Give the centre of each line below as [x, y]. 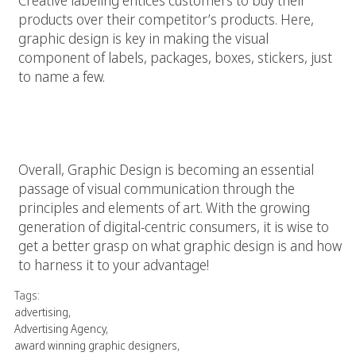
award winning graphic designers [96, 345]
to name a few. [62, 76]
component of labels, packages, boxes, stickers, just [175, 57]
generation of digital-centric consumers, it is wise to [174, 226]
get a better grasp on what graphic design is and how [180, 245]
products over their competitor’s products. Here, [166, 19]
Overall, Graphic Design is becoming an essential [166, 169]
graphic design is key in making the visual [143, 38]
